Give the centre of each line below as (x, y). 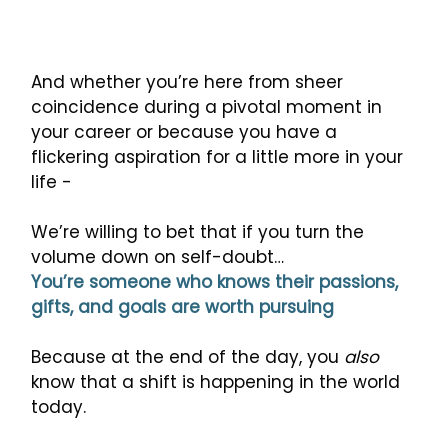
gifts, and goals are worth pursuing (182, 307)
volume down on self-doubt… (157, 257)
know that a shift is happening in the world (215, 382)
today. (58, 407)
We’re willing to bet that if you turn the (197, 232)
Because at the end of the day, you (187, 357)
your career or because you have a (183, 132)
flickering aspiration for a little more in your (216, 157)
